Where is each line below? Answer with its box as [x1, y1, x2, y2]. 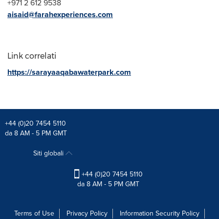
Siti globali [33, 148, 66, 158]
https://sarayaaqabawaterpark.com [7, 66, 131, 78]
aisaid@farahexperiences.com [7, 8, 113, 20]
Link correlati [7, 51, 56, 61]
